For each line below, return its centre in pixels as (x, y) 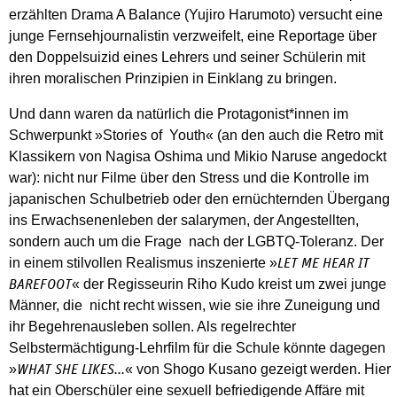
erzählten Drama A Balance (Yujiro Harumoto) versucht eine (196, 14)
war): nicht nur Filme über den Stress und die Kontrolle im (189, 177)
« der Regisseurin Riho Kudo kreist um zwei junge (229, 284)
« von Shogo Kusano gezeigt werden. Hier (258, 369)
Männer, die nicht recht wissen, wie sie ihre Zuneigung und (195, 305)
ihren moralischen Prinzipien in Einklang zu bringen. (173, 78)
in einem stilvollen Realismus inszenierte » (143, 262)
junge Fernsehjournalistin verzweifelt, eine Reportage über (193, 35)
